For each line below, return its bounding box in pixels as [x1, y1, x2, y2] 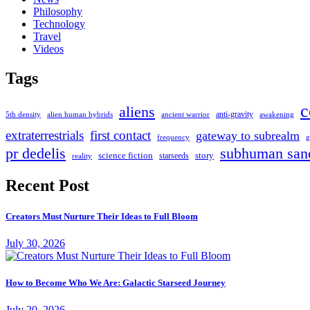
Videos [33, 42, 64, 55]
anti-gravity [216, 109, 253, 120]
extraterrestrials [6, 128, 84, 143]
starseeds [159, 151, 189, 161]
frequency [157, 133, 190, 142]
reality [72, 152, 92, 161]
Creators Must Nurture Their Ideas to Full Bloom [6, 210, 198, 221]
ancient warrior [161, 110, 210, 119]
